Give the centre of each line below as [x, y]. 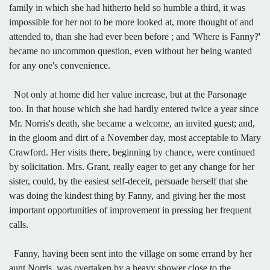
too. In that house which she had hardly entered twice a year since [134, 108]
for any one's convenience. [60, 65]
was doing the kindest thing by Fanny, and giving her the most [127, 195]
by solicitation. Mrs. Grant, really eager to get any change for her [132, 166]
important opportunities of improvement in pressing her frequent [130, 210]
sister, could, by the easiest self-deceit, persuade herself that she [128, 181]
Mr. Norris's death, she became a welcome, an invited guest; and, [132, 123]
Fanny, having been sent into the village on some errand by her [130, 253]
